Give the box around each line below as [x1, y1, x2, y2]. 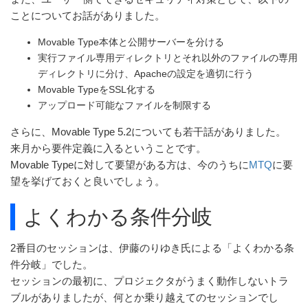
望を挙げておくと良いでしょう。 [10, 175, 165, 187]
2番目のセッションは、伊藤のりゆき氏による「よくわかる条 [10, 243, 294, 254]
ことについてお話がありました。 [10, 10, 165, 22]
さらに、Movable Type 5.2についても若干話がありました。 [10, 126, 286, 137]
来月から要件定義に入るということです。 [10, 142, 206, 154]
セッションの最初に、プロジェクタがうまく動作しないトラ [10, 276, 289, 287]
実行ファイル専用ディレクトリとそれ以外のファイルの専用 [38, 52, 298, 63]
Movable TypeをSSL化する [38, 83, 155, 95]
